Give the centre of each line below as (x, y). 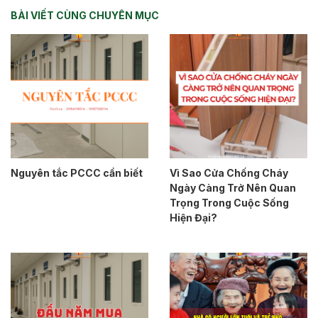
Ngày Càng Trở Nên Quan (233, 187)
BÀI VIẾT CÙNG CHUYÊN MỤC (85, 15)
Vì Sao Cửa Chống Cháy (229, 172)
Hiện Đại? (193, 217)
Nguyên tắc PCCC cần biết (77, 172)
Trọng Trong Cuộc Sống (229, 202)
